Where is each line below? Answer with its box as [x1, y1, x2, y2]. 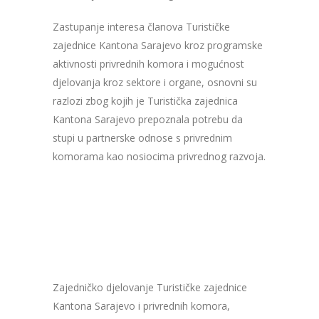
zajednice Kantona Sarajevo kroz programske [53, 38, 263, 52]
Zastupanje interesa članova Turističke [53, 19, 230, 33]
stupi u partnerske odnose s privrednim [53, 130, 232, 145]
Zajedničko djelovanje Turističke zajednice [53, 280, 247, 294]
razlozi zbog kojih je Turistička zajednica [53, 93, 238, 108]
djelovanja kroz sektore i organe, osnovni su [53, 75, 257, 89]
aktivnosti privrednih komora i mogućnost [53, 56, 244, 70]
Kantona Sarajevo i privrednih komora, [53, 298, 230, 313]
